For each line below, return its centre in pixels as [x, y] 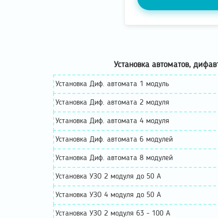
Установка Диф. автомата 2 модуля [112, 102]
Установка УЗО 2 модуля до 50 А [108, 176]
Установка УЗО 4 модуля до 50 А [108, 195]
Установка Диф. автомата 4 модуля [112, 121]
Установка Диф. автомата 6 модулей [114, 139]
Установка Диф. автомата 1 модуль [112, 84]
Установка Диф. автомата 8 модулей [114, 158]
